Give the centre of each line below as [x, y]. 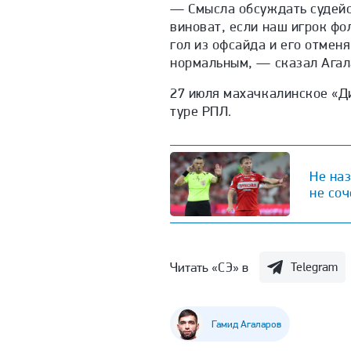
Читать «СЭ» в [210, 267]
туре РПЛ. [201, 111]
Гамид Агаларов [246, 324]
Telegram [315, 267]
